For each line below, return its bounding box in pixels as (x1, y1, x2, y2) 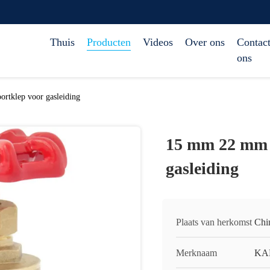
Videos (143, 36, 173, 48)
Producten (87, 36, 131, 48)
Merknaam (176, 248, 217, 258)
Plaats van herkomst (176, 217, 252, 227)
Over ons (185, 36, 225, 48)
